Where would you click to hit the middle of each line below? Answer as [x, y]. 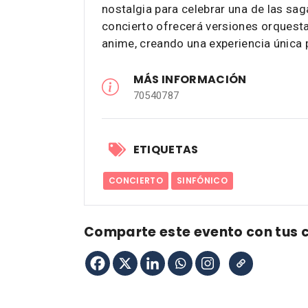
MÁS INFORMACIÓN [190, 79]
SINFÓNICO [202, 180]
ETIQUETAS [166, 149]
